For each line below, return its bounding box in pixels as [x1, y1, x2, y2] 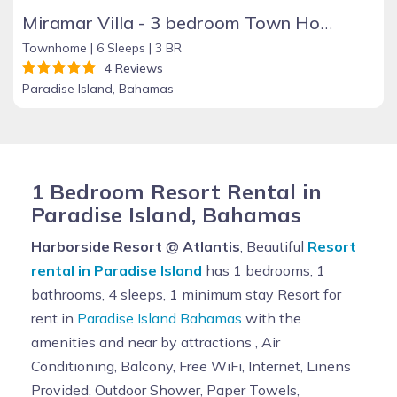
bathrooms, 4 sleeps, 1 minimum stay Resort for [31, 284, 341, 303]
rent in [31, 308, 77, 327]
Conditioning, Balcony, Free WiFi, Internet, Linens [31, 356, 351, 375]
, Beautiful [240, 237, 307, 255]
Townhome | [22, 39, 97, 56]
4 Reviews [97, 59, 163, 76]
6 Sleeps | [97, 39, 152, 56]
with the [242, 308, 301, 327]
